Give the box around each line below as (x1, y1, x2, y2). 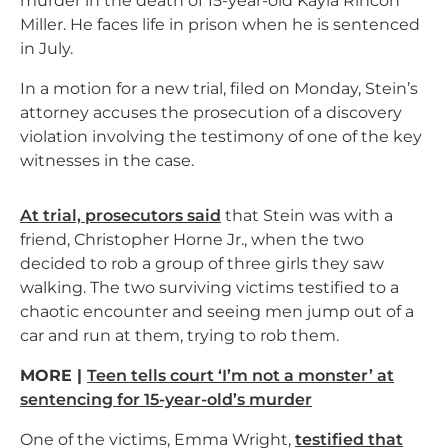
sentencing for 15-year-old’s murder (20, 390, 312, 410)
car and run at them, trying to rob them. (20, 326, 339, 346)
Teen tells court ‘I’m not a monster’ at (87, 366, 394, 386)
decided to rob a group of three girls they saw (20, 254, 384, 274)
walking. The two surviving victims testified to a (20, 278, 399, 298)
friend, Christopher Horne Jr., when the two (20, 230, 364, 250)
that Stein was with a (221, 206, 393, 226)
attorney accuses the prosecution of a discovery (20, 103, 402, 123)
